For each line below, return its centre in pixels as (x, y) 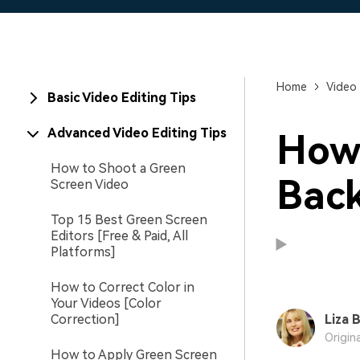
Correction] (85, 319)
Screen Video (90, 184)
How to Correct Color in (123, 287)
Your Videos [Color (106, 303)
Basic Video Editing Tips (122, 98)
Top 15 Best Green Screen (129, 220)
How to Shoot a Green (118, 168)
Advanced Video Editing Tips (137, 133)
